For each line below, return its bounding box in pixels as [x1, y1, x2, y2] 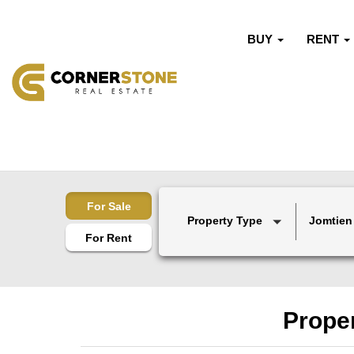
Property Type [187, 214, 262, 228]
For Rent [85, 231, 132, 244]
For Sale [86, 199, 131, 213]
